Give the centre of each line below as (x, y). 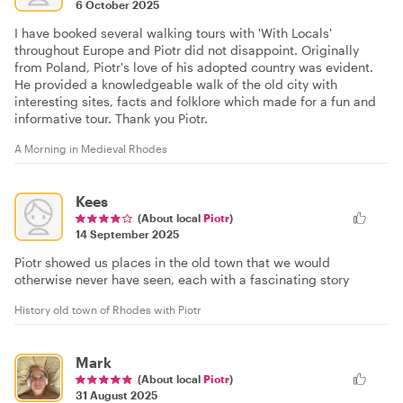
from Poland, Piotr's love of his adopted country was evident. (194, 67)
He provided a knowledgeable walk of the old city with (176, 85)
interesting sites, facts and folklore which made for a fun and (195, 102)
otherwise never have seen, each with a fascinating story (182, 280)
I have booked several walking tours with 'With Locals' (173, 33)
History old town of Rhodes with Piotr (108, 310)
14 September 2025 (127, 234)
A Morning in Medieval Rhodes (91, 149)
